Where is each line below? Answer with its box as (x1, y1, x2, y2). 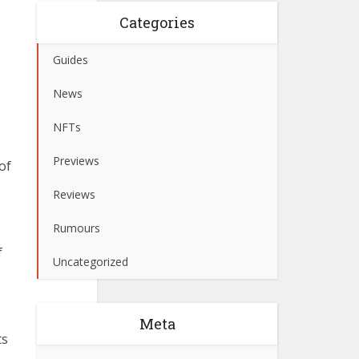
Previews (53, 153, 99, 168)
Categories (119, 13, 195, 32)
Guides (53, 52, 88, 67)
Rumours (53, 220, 100, 236)
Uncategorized (53, 254, 128, 269)
